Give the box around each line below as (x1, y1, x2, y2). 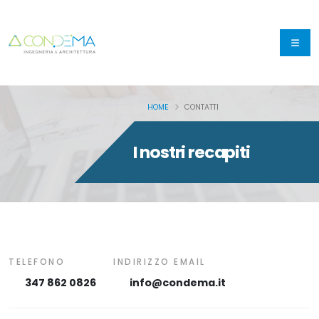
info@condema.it (130, 275, 226, 290)
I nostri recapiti (132, 140, 250, 164)
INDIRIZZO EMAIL (113, 256, 206, 268)
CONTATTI (184, 101, 219, 113)
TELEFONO (9, 256, 65, 268)
